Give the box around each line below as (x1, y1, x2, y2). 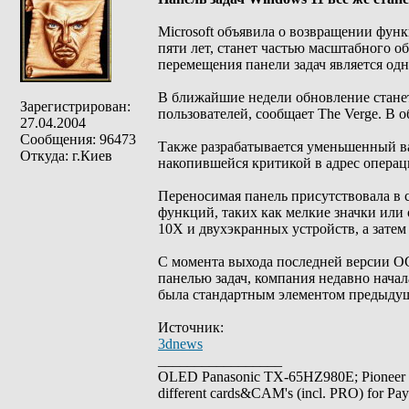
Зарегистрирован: (20, 99, 131, 114)
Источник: (158, 320, 224, 335)
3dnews (158, 336, 203, 351)
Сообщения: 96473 (20, 131, 136, 147)
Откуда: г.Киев (20, 148, 112, 163)
